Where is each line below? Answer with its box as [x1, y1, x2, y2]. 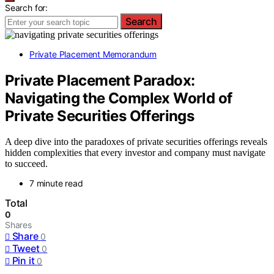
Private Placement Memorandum [29, 48, 157, 59]
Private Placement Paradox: [5, 71, 195, 89]
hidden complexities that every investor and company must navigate [5, 147, 265, 158]
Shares [5, 220, 32, 231]
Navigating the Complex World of [5, 89, 232, 107]
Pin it [12, 254, 35, 267]
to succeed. [5, 158, 48, 169]
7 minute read [29, 178, 83, 189]
